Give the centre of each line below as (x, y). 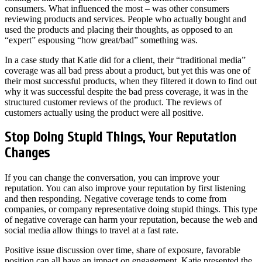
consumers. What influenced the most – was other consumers (117, 8)
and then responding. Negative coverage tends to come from (116, 199)
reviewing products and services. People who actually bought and (125, 19)
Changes (27, 153)
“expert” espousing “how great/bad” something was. (101, 40)
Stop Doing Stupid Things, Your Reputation (120, 137)
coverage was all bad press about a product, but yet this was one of (127, 70)
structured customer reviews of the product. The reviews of (113, 102)
